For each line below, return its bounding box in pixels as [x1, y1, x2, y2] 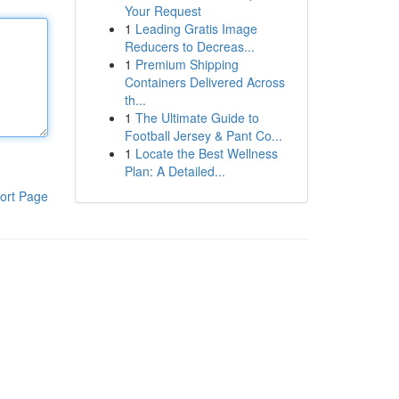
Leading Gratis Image [134, 20, 257, 37]
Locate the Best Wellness [134, 144, 278, 162]
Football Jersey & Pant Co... [124, 126, 282, 144]
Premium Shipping [134, 55, 239, 73]
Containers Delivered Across [124, 73, 285, 91]
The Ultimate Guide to [134, 109, 259, 126]
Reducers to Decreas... [124, 37, 255, 55]
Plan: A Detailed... [124, 162, 225, 180]
